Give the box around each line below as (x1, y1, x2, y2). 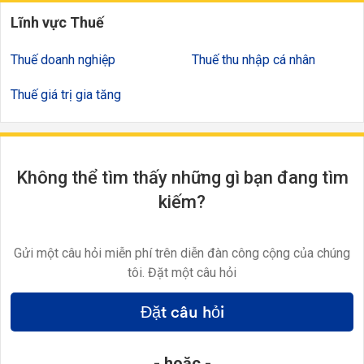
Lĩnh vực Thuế (11, 13, 104, 31)
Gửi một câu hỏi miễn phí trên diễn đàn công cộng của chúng (14, 245, 350, 261)
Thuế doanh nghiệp (11, 51, 115, 67)
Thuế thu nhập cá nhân (192, 51, 315, 67)
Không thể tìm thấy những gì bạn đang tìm (15, 167, 349, 188)
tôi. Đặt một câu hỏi (128, 264, 236, 280)
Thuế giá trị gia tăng (11, 86, 121, 102)
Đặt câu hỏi (140, 301, 224, 322)
